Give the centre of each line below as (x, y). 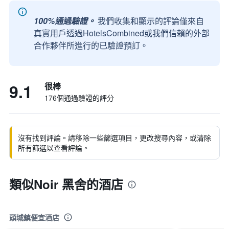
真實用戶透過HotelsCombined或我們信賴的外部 (122, 33)
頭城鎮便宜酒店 (34, 217)
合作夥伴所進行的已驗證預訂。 (91, 45)
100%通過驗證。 (65, 21)
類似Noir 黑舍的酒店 (66, 184)
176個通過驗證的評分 (79, 98)
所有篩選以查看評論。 (54, 148)
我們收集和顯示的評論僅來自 (151, 21)
